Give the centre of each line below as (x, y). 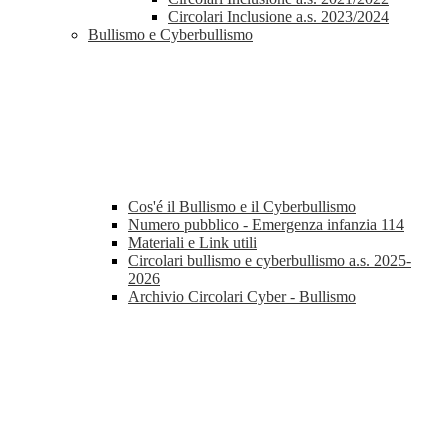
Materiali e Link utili (192, 243)
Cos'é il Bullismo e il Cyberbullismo (242, 207)
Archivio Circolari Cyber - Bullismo (242, 297)
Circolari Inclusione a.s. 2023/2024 (278, 17)
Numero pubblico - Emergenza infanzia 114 (266, 225)
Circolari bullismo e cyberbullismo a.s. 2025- (269, 261)
